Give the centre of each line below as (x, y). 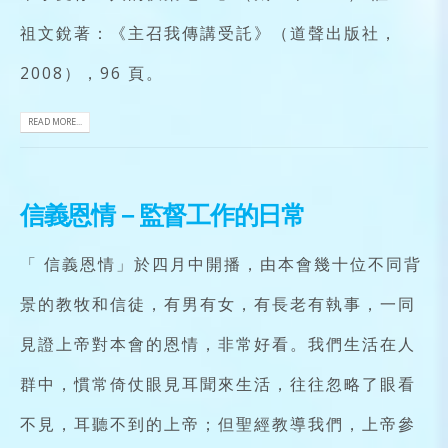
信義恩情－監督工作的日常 (162, 213)
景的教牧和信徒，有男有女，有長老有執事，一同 (218, 303)
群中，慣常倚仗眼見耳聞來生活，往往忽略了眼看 (218, 383)
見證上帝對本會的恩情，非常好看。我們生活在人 (218, 343)
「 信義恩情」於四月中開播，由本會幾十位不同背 (221, 263)
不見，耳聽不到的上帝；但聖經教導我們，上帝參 (218, 423)
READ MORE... (55, 121)
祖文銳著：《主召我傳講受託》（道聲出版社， (209, 32)
